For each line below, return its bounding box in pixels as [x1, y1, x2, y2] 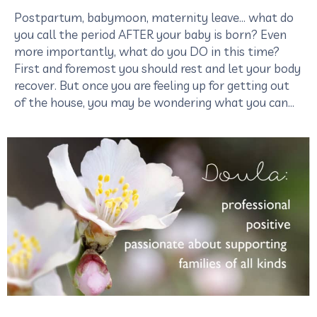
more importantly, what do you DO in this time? [14, 43, 279, 59]
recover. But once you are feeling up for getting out [14, 77, 289, 93]
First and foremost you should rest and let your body [14, 60, 301, 76]
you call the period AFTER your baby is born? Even [14, 26, 287, 42]
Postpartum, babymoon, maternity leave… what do [14, 9, 294, 25]
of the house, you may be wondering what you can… [14, 94, 294, 110]
